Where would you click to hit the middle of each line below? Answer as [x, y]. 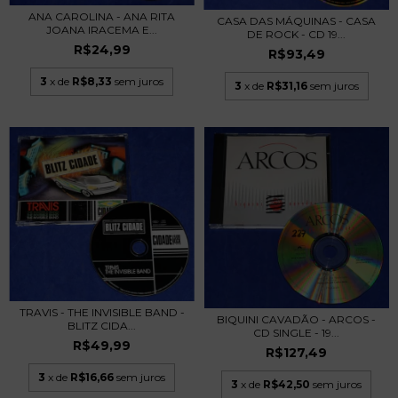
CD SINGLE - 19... [296, 332]
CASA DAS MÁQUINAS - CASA [296, 21]
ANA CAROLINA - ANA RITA [102, 17]
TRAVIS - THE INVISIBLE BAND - [102, 313]
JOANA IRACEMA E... [102, 30]
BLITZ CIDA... [102, 326]
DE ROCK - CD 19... [296, 35]
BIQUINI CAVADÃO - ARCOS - [296, 319]
